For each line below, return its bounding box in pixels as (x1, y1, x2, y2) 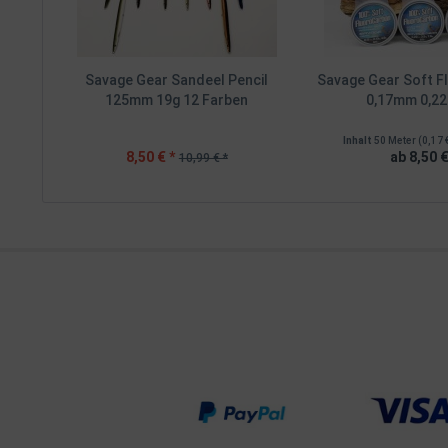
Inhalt (343, 135, 375, 146)
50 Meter (374, 135, 419, 146)
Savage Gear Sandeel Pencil (85, 72, 269, 88)
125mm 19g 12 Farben (105, 92, 249, 108)
